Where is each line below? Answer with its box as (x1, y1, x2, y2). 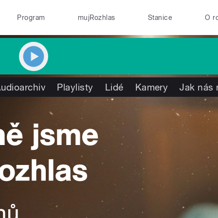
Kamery (135, 82, 168, 92)
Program (17, 14, 45, 21)
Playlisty (57, 82, 93, 92)
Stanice (147, 14, 173, 21)
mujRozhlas (77, 14, 115, 21)
